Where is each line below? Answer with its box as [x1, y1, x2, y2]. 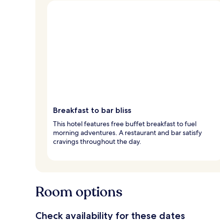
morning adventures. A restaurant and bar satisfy [53, 128, 202, 137]
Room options [35, 182, 122, 201]
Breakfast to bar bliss [53, 105, 131, 115]
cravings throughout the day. [53, 137, 141, 146]
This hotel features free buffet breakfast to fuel [53, 119, 196, 128]
